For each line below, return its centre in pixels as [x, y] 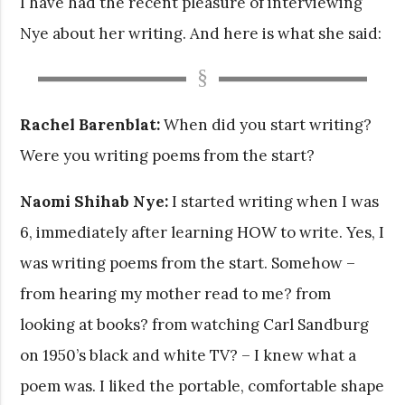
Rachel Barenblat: [90, 124]
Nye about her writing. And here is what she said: [201, 33]
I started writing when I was [274, 201]
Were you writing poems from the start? [168, 155]
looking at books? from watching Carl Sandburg [195, 324]
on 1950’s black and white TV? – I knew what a [188, 355]
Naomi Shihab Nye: [94, 201]
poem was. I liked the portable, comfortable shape [202, 386]
